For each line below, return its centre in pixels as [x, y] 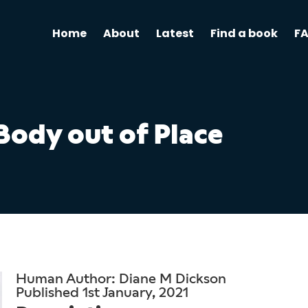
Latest [175, 33]
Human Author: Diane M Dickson [121, 278]
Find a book [244, 33]
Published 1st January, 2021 [102, 292]
